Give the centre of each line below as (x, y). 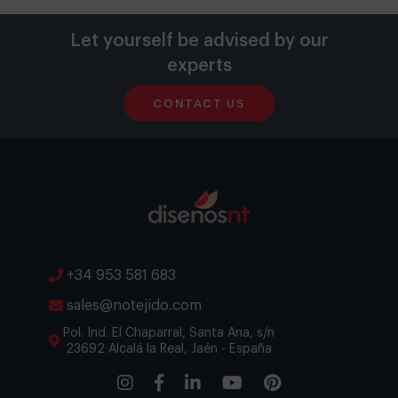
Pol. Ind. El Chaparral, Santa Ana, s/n (169, 332)
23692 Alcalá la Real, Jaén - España (169, 348)
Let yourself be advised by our (199, 41)
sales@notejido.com (135, 305)
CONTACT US (199, 103)
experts (199, 66)
